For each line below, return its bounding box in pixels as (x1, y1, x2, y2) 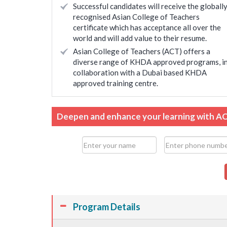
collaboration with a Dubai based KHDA (73, 68, 207, 77)
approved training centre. (73, 79, 158, 88)
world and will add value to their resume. (73, 33, 207, 43)
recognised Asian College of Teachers (73, 12, 200, 21)
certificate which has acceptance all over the (73, 23, 221, 32)
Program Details (73, 201, 140, 212)
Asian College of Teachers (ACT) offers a (73, 47, 210, 56)
